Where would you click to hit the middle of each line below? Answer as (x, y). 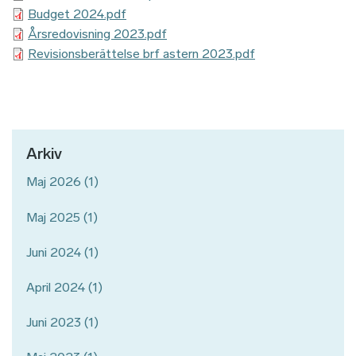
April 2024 (56, 287)
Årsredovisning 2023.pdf (97, 34)
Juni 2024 (54, 252)
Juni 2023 (54, 323)
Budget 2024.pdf (77, 14)
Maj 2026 (54, 182)
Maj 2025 (53, 217)
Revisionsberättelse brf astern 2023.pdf (141, 54)
